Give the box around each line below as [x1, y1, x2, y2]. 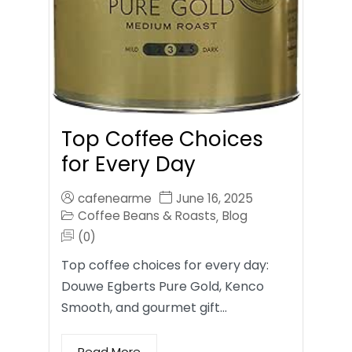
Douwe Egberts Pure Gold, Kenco [61, 277, 264, 295]
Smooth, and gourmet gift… [61, 298, 227, 317]
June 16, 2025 [176, 189, 253, 207]
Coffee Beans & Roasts [78, 207, 216, 224]
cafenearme [78, 189, 152, 207]
